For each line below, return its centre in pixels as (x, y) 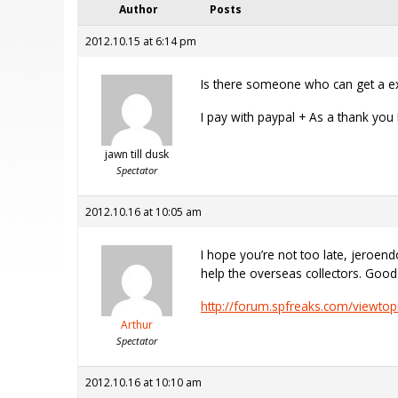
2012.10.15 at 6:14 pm (141, 42)
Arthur (136, 325)
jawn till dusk (136, 155)
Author (139, 10)
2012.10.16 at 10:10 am (143, 383)
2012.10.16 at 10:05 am (143, 212)
